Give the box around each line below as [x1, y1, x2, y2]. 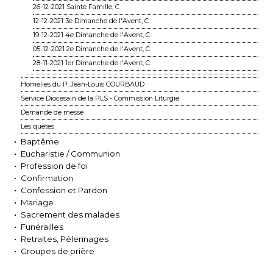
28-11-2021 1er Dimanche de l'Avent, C [33, 58, 150, 67]
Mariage [21, 197, 54, 207]
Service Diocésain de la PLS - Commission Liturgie [21, 94, 179, 102]
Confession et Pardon [21, 185, 107, 195]
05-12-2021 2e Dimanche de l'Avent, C [33, 44, 150, 53]
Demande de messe [21, 108, 83, 116]
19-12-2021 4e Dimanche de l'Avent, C [33, 30, 150, 39]
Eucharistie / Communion [21, 148, 120, 158]
